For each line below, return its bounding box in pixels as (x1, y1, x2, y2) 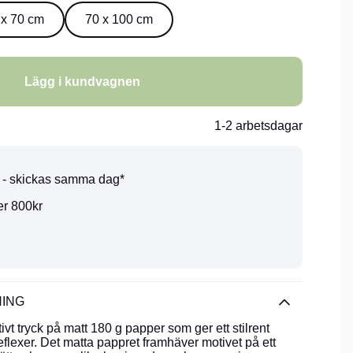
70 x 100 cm (85, 13, 153, 27)
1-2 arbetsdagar (214, 119, 303, 133)
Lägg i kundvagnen (24, 74, 140, 88)
